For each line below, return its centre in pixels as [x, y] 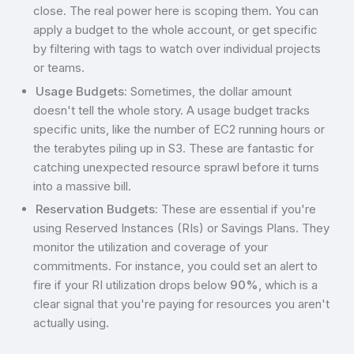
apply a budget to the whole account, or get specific [176, 30]
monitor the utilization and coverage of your [151, 247]
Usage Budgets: [82, 91]
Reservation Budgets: [97, 209]
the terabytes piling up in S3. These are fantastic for [174, 148]
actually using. [72, 322]
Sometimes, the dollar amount [210, 91]
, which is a [288, 284]
